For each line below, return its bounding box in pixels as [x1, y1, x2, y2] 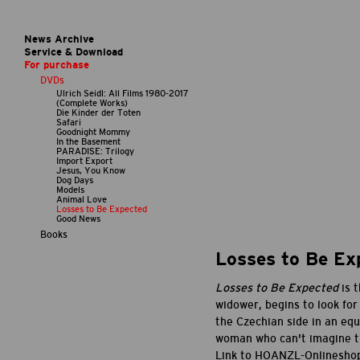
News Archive [24, 33, 94, 46]
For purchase [24, 59, 89, 72]
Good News [56, 213, 100, 223]
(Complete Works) [56, 97, 128, 108]
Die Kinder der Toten [56, 107, 141, 117]
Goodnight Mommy [56, 126, 130, 137]
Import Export [56, 155, 112, 166]
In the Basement [56, 136, 121, 146]
